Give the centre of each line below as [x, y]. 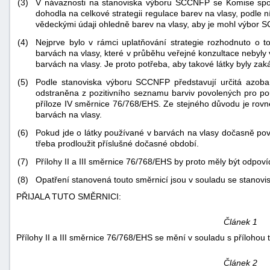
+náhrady [242, 207]
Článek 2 [240, 263]
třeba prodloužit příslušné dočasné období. [117, 144]
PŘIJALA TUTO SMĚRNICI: [69, 197]
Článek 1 [240, 222]
